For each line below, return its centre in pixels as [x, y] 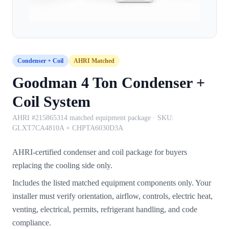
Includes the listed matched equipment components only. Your [112, 182]
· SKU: [162, 118]
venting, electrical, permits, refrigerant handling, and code [105, 209]
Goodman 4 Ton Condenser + [109, 82]
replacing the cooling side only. [62, 165]
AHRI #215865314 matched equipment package [82, 118]
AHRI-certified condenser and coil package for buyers [100, 152]
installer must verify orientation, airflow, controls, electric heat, [112, 196]
